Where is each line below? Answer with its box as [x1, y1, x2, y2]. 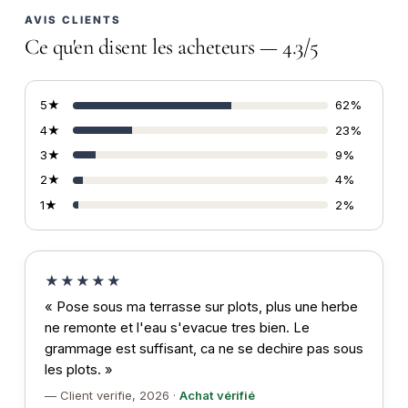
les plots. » [44, 361, 113, 378]
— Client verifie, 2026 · [44, 388, 179, 403]
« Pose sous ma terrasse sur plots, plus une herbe [44, 298, 358, 315]
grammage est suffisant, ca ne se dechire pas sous [44, 340, 363, 357]
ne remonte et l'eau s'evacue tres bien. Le [44, 319, 310, 336]
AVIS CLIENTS [25, 13, 122, 26]
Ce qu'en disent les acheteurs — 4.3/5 [25, 33, 319, 60]
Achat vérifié [178, 388, 255, 403]
